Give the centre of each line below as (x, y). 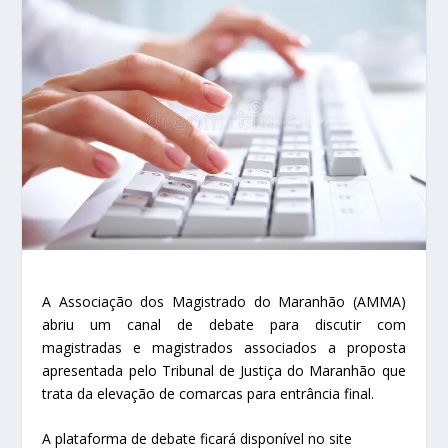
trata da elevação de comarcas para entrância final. (208, 393)
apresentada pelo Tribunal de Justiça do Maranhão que (224, 370)
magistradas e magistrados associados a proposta (224, 347)
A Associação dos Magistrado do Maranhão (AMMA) (224, 301)
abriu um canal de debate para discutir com (224, 324)
